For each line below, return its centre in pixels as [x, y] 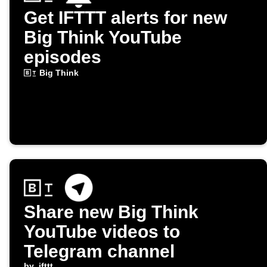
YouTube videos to [102, 232]
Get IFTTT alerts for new [125, 18]
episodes [63, 57]
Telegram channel [99, 252]
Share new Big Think [111, 212]
